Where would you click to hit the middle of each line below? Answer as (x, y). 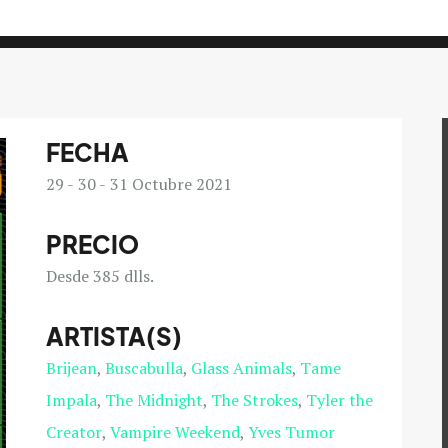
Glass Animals (241, 367)
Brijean (71, 367)
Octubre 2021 (179, 183)
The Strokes (254, 399)
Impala (71, 399)
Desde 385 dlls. (99, 275)
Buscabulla (143, 367)
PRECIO (92, 244)
